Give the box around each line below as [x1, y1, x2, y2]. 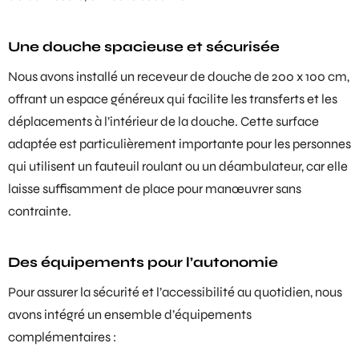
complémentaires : [8, 329, 117, 345]
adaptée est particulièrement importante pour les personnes [8, 135, 351, 152]
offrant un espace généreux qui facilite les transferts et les [8, 91, 337, 107]
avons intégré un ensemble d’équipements [8, 307, 252, 323]
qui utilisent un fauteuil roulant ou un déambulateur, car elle [8, 158, 348, 175]
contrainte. [8, 203, 71, 220]
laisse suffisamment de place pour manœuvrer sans [8, 180, 301, 197]
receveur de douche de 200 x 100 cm [137, 68, 347, 85]
